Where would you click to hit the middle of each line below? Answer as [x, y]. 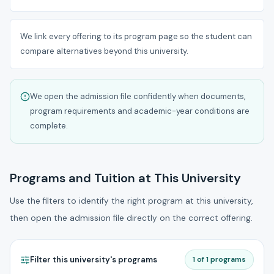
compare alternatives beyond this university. [104, 51]
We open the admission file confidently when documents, [138, 97]
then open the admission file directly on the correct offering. [131, 218]
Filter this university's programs [94, 259]
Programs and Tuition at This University [125, 178]
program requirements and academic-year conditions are [140, 111]
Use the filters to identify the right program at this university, [131, 201]
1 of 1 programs [219, 260]
